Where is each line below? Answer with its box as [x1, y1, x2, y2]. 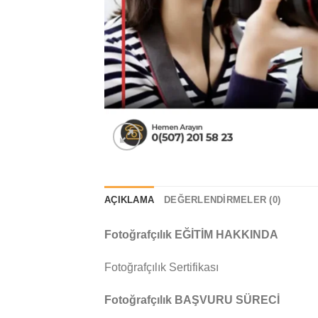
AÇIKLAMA [104, 194, 155, 205]
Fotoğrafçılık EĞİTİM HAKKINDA [104, 229, 278, 241]
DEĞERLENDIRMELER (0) [164, 194, 281, 205]
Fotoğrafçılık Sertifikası [104, 261, 219, 273]
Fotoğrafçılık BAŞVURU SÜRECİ [104, 293, 280, 306]
